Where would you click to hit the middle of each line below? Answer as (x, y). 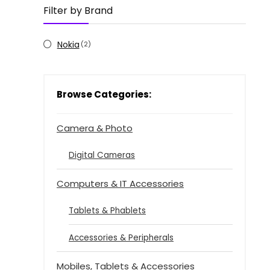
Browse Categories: (104, 94)
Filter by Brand (78, 10)
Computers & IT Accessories (120, 183)
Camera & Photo (95, 128)
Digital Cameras (102, 155)
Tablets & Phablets (107, 210)
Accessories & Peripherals (121, 237)
